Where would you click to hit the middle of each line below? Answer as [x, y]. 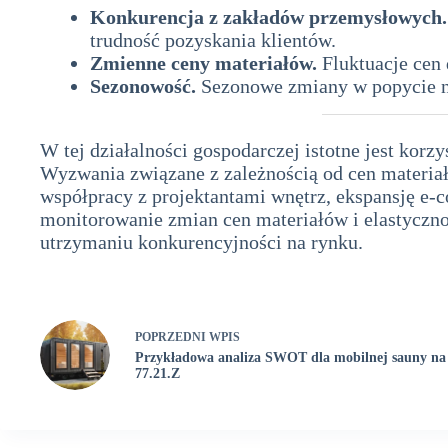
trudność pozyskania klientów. [213, 39]
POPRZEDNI [172, 337]
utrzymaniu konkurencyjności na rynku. [201, 241]
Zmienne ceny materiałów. [203, 62]
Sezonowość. [143, 85]
